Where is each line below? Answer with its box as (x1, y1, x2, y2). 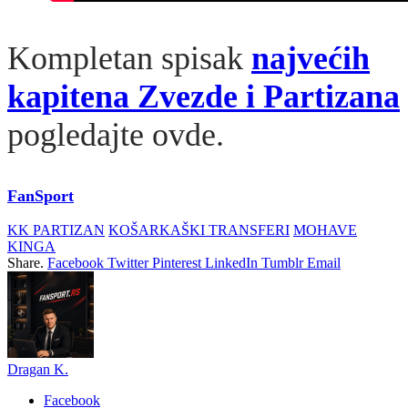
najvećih (251, 39, 370, 76)
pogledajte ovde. (7, 116, 224, 153)
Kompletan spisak (7, 39, 251, 76)
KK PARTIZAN (7, 221, 105, 238)
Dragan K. (7, 361, 68, 377)
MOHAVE (293, 221, 357, 238)
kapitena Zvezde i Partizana (7, 77, 400, 115)
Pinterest (152, 254, 201, 270)
